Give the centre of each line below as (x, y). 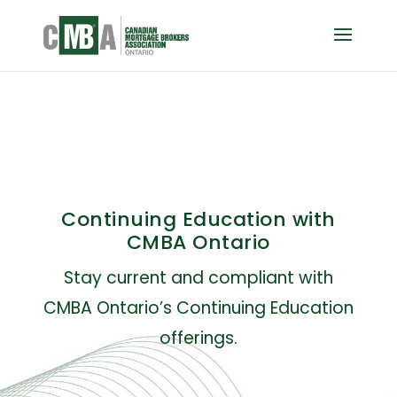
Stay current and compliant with (198, 278)
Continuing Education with (198, 219)
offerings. (198, 338)
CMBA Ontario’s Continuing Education (198, 308)
